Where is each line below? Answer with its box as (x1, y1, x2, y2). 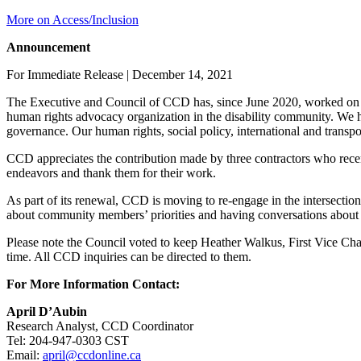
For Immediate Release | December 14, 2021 (6, 67, 233, 81)
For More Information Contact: (6, 276, 180, 291)
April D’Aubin (6, 304, 87, 318)
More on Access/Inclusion (6, 12, 139, 27)
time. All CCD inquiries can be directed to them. (6, 249, 255, 263)
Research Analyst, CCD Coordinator (6, 318, 193, 333)
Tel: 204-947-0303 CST (6, 333, 129, 347)
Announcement (6, 39, 90, 54)
